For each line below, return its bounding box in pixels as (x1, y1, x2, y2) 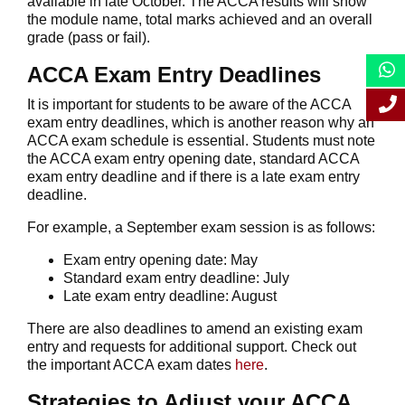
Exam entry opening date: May (63, 251, 258, 268)
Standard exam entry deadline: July (63, 269, 289, 286)
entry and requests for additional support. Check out (27, 338, 356, 354)
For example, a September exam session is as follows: (27, 219, 375, 235)
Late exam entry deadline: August (63, 287, 277, 304)
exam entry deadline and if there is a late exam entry (27, 168, 360, 184)
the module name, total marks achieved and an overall (27, 11, 372, 27)
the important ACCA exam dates (27, 356, 235, 372)
